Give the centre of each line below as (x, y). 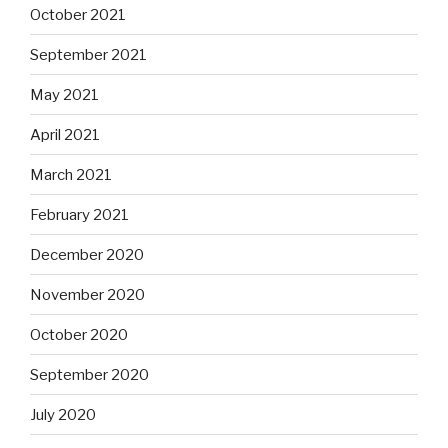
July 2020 (63, 414)
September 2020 (89, 374)
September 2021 (88, 54)
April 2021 (65, 134)
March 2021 (71, 174)
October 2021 (78, 14)
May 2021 (64, 94)
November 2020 (87, 294)
